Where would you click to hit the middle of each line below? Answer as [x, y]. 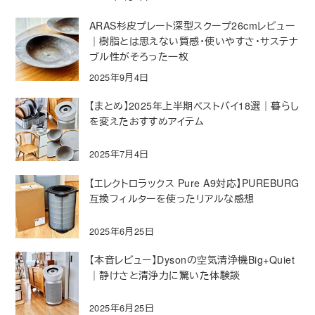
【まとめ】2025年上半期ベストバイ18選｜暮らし [194, 106]
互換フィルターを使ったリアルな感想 [172, 198]
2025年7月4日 [119, 154]
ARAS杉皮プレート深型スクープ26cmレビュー [192, 25]
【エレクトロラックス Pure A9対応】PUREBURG [194, 182]
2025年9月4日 [119, 77]
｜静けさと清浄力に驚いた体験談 [165, 275]
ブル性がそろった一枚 [139, 56]
